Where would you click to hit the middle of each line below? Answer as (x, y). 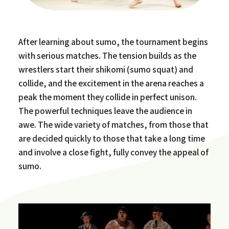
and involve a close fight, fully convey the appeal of (113, 152)
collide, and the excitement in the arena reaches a (111, 83)
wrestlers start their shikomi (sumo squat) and (106, 69)
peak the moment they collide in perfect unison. (107, 97)
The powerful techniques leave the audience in (105, 111)
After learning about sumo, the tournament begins (113, 42)
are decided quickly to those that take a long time (111, 138)
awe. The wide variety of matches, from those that (113, 124)
